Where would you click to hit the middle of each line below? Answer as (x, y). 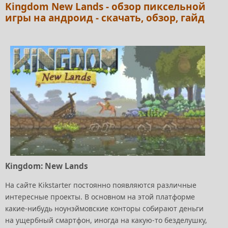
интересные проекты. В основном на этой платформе (100, 196)
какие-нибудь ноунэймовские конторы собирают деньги (104, 208)
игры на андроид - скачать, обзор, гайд (105, 18)
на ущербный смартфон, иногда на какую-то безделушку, (106, 220)
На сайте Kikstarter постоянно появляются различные (101, 185)
